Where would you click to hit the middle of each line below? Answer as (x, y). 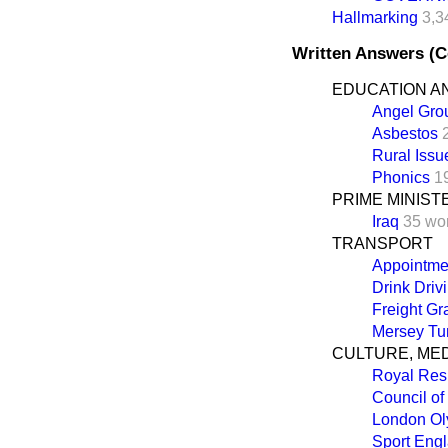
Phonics (401, 177)
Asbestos (405, 133)
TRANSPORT (382, 243)
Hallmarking (375, 17)
